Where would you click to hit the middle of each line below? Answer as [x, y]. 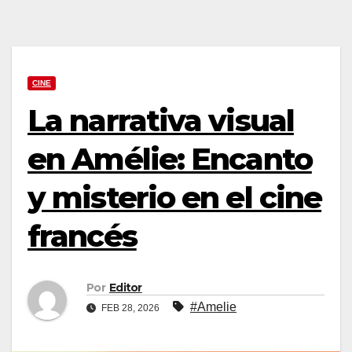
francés [82, 236]
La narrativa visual [161, 121]
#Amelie [213, 307]
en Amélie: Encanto [170, 159]
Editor [125, 288]
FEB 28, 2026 [130, 308]
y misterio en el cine [175, 198]
